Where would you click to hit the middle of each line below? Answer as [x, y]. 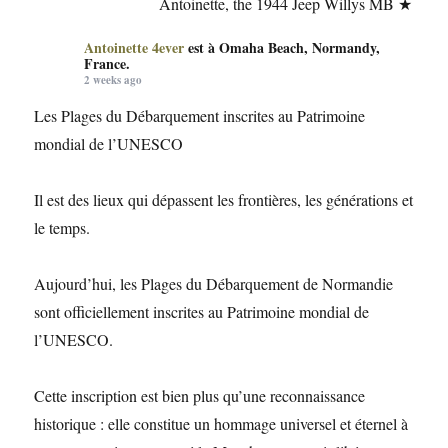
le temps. [62, 228]
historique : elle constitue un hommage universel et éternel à [221, 424]
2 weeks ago [113, 80]
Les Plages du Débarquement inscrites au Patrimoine [200, 116]
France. [107, 64]
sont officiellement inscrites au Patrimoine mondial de [202, 312]
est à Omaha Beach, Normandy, [284, 48]
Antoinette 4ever [134, 48]
